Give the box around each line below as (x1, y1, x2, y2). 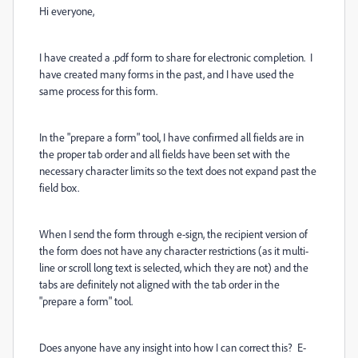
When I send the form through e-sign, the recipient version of (39, 227, 308, 241)
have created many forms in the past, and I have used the (39, 67, 294, 81)
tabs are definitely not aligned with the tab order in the (39, 277, 280, 291)
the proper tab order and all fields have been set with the (39, 147, 290, 161)
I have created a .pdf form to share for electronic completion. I (39, 50, 312, 64)
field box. (39, 181, 79, 194)
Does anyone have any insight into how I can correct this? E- (39, 340, 306, 354)
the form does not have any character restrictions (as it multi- (39, 244, 308, 257)
